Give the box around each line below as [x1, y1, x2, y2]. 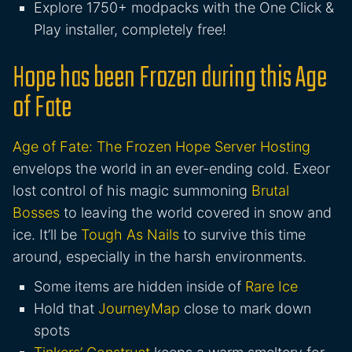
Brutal [251, 182, 289, 200]
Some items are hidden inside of [34, 278, 245, 295]
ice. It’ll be [13, 226, 81, 244]
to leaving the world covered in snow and [60, 204, 332, 222]
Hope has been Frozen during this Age [13, 57, 327, 102]
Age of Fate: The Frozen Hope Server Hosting [13, 138, 310, 156]
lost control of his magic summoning [13, 182, 251, 200]
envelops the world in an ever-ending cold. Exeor [13, 160, 330, 178]
